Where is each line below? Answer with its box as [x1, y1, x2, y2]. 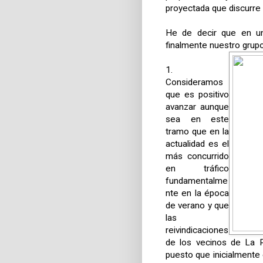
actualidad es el [166, 139, 229, 150]
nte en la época [166, 188, 229, 199]
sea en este [166, 114, 229, 125]
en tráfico [166, 163, 229, 174]
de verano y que [166, 200, 229, 211]
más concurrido [166, 151, 229, 162]
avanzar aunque [166, 102, 229, 113]
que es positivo [166, 89, 229, 100]
